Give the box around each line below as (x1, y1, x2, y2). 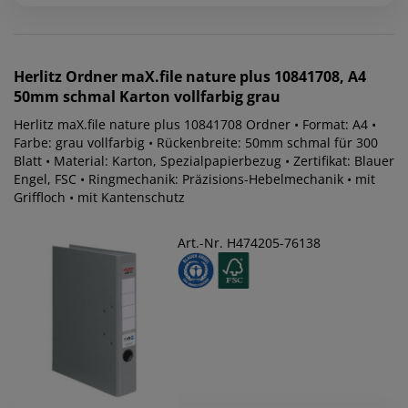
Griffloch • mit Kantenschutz (14, 189, 185, 207)
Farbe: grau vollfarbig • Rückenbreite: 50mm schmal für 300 (14, 134, 378, 152)
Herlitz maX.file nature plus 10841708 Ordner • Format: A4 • (14, 116, 376, 134)
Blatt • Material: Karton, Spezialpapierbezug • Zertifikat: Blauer (14, 152, 394, 170)
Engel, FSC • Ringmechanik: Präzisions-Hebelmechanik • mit (14, 170, 375, 189)
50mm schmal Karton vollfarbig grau (14, 87, 280, 107)
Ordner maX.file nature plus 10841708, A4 (66, 66, 366, 87)
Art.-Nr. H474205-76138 (178, 234, 321, 252)
